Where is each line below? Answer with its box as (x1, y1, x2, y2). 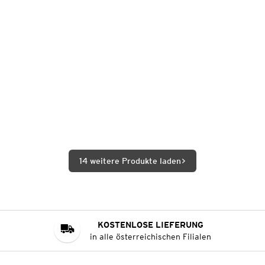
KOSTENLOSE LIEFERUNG (98, 220, 204, 230)
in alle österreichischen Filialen (90, 232, 212, 241)
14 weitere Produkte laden (79, 156, 181, 166)
